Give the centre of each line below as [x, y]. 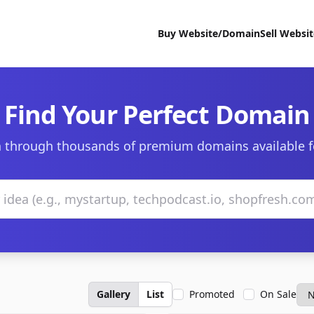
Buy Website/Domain [209, 33]
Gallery [114, 294]
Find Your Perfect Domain [157, 115]
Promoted [212, 294]
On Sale [278, 294]
